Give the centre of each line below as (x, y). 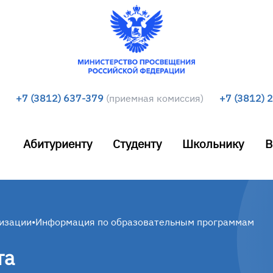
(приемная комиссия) (155, 98)
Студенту (137, 144)
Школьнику (213, 144)
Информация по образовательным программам (145, 222)
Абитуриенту (57, 144)
